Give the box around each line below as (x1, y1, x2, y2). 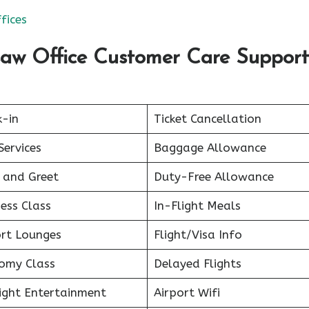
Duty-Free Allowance (153, 170, 274, 183)
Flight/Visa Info (153, 228, 242, 241)
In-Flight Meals (153, 199, 241, 212)
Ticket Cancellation (153, 112, 261, 126)
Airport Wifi (153, 286, 220, 299)
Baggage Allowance (153, 141, 266, 154)
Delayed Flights (153, 257, 241, 270)
